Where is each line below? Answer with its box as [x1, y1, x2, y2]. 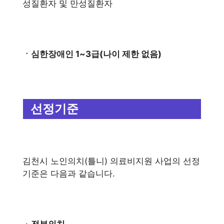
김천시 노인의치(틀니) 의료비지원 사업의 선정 [22, 155, 200, 166]
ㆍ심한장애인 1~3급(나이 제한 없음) [22, 49, 161, 59]
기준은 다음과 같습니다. [22, 168, 115, 178]
